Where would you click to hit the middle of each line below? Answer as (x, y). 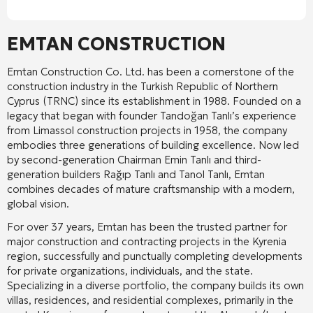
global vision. (38, 203)
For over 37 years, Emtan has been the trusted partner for (147, 226)
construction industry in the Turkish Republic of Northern (143, 86)
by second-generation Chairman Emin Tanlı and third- (134, 159)
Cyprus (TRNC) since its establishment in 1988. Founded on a (154, 101)
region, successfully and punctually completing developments (155, 256)
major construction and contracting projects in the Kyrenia (147, 241)
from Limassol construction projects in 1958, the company (147, 130)
